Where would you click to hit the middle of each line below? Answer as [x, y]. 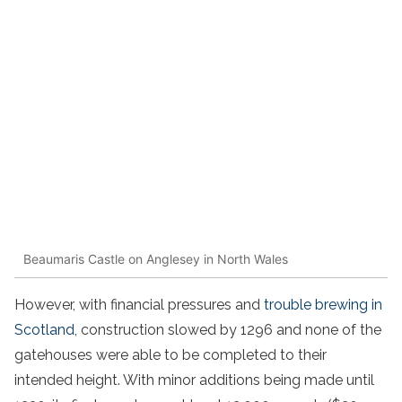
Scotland [44, 330]
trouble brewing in [323, 305]
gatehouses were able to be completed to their [170, 355]
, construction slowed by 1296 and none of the [228, 330]
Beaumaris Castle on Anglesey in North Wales [156, 258]
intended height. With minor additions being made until [194, 380]
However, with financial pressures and [139, 305]
